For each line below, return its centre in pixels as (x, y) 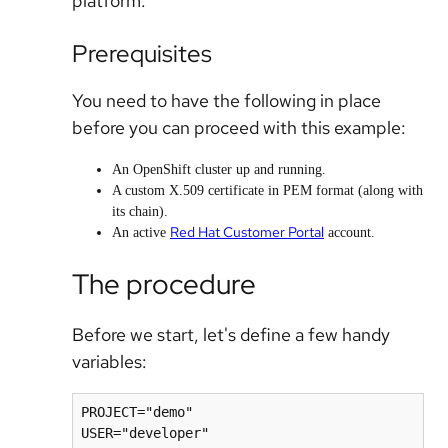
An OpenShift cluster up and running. (219, 169)
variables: (109, 362)
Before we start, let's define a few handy (231, 335)
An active (141, 232)
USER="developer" (145, 433)
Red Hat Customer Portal (247, 232)
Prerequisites (142, 53)
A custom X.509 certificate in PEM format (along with (267, 190)
